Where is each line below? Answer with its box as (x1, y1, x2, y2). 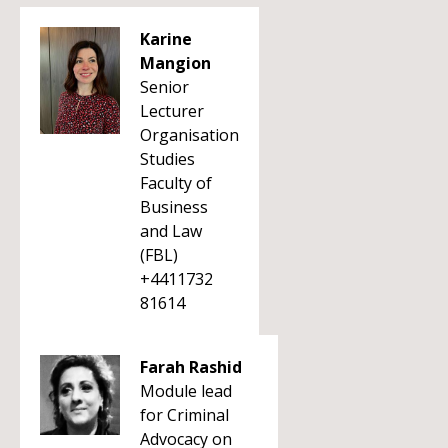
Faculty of (140, 172, 212, 194)
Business (140, 196, 208, 218)
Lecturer (140, 100, 204, 122)
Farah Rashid (140, 356, 242, 378)
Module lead (140, 380, 232, 402)
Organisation (140, 124, 239, 146)
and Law (140, 220, 202, 242)
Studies (140, 148, 195, 170)
